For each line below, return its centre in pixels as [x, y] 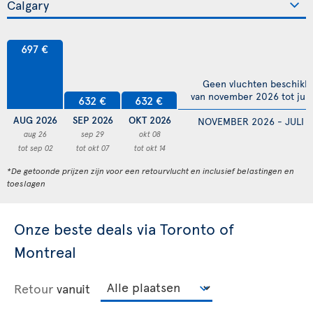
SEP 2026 [93, 120]
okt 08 [150, 134]
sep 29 [93, 134]
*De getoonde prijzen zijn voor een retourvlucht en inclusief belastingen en [151, 171]
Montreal [45, 252]
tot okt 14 [150, 148]
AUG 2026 [36, 120]
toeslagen [26, 183]
